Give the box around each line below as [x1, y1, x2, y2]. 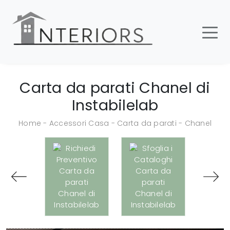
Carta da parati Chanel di [20, 78, 210, 98]
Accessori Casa [49, 118, 109, 128]
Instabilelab [71, 95, 159, 116]
